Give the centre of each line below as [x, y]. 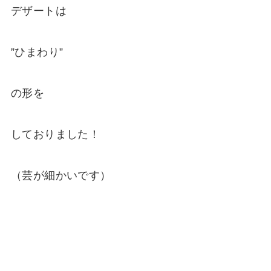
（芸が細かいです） [61, 175]
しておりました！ [55, 134]
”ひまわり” [37, 52]
